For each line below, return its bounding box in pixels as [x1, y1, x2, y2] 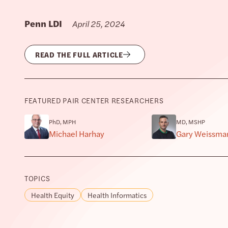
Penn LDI [24, 17, 62, 30]
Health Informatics [88, 190, 147, 200]
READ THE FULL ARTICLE [35, 49, 123, 60]
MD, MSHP [176, 117, 205, 126]
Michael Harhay [49, 128, 104, 139]
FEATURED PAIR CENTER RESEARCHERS [24, 95, 164, 105]
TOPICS [24, 173, 50, 183]
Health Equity [31, 190, 74, 200]
